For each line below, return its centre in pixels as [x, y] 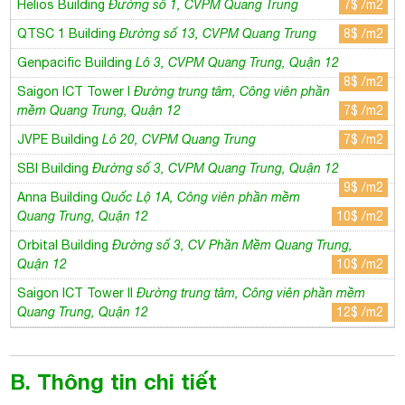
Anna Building [60, 197]
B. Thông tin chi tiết [114, 381]
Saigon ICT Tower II [77, 293]
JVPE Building [60, 139]
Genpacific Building [77, 62]
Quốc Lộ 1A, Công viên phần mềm [201, 197]
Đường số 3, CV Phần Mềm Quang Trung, [233, 245]
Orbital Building [65, 245]
